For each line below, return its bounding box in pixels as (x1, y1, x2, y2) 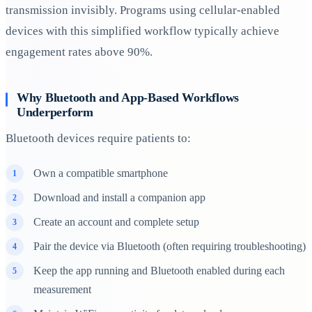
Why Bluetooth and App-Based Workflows (17, 91, 240, 105)
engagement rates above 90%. (6, 45, 153, 58)
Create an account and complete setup (33, 215, 199, 228)
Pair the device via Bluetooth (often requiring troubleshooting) (33, 240, 306, 252)
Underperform (17, 105, 93, 120)
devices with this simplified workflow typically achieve (6, 24, 279, 38)
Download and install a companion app (33, 191, 205, 203)
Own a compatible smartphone (33, 166, 168, 179)
